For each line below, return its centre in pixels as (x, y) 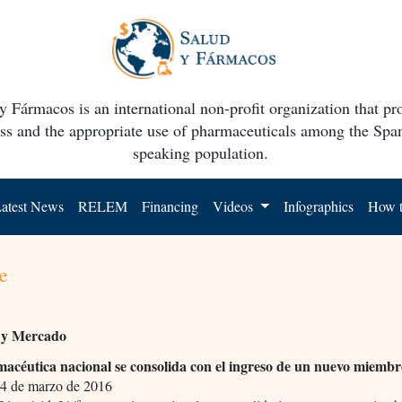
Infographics (319, 205)
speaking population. (201, 152)
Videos (235, 205)
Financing (170, 205)
